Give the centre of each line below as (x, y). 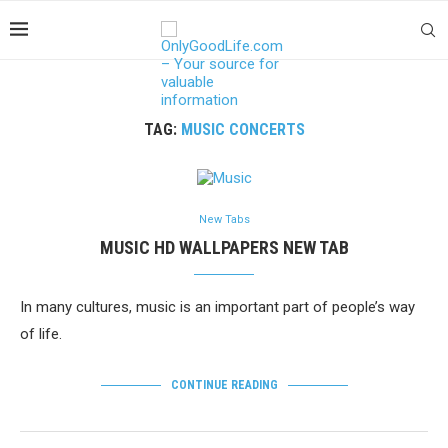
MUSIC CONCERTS (242, 129)
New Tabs (224, 219)
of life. (41, 334)
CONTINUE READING (224, 385)
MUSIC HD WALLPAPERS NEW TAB (224, 247)
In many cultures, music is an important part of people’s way (217, 307)
